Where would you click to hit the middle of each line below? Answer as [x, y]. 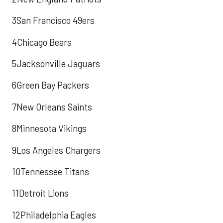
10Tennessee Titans [51, 172]
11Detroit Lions [40, 193]
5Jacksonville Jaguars [56, 64]
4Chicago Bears [42, 42]
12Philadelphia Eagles [54, 215]
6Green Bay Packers [51, 85]
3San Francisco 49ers [53, 21]
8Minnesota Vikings [49, 129]
